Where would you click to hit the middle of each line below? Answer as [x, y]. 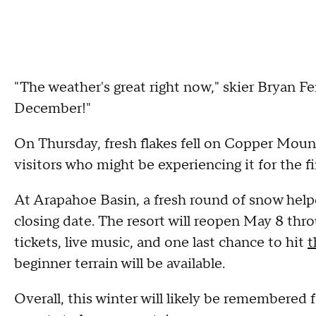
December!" [53, 108]
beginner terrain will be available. [120, 263]
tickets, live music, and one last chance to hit [161, 242]
